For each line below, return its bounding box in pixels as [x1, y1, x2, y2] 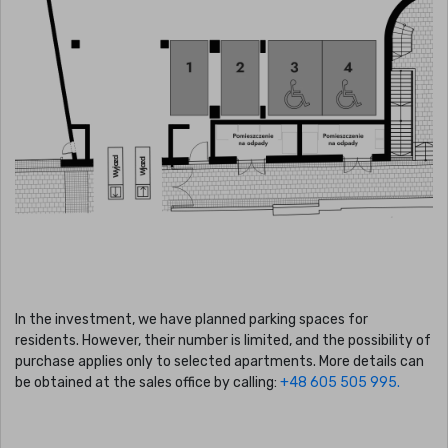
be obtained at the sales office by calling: [15, 374, 280, 391]
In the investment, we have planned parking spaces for [15, 311, 368, 328]
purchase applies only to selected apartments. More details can [15, 353, 424, 370]
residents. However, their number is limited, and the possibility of [15, 332, 431, 349]
